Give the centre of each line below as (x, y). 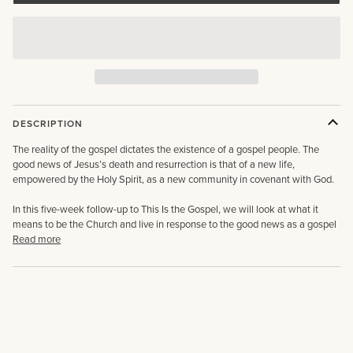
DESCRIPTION (48, 123)
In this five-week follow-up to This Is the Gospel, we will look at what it (165, 209)
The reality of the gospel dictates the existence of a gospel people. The (166, 149)
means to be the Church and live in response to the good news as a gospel (175, 224)
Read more (37, 239)
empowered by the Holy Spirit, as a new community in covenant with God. (173, 179)
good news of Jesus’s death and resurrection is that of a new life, (154, 164)
